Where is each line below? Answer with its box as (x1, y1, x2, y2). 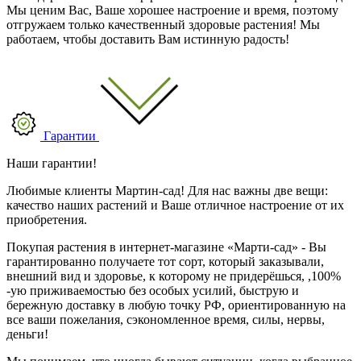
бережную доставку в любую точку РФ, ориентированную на (6, 297, 346, 312)
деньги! (6, 326, 48, 341)
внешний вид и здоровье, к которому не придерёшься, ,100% (6, 268, 341, 283)
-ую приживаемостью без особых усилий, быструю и (6, 283, 299, 297)
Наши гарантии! (6, 156, 97, 170)
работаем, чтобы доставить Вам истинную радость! (6, 31, 289, 46)
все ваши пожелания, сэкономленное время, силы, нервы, (6, 312, 325, 326)
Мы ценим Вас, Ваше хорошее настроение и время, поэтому (6, 2, 338, 17)
